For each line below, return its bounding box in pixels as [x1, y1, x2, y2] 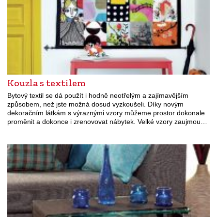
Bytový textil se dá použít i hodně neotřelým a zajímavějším [7, 91, 188, 99]
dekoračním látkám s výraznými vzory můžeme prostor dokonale [7, 108, 205, 117]
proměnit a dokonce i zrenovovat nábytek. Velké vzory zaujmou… [7, 117, 207, 125]
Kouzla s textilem [7, 77, 86, 89]
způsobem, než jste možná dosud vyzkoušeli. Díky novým [7, 100, 184, 108]
